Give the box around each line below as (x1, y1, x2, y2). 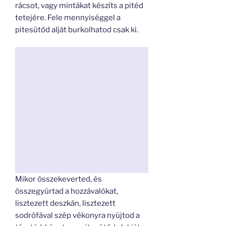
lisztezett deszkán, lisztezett (15, 199, 116, 208)
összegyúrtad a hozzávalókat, (15, 187, 118, 196)
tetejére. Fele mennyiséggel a (15, 13, 121, 22)
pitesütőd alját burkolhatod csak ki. (15, 25, 138, 34)
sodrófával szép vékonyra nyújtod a (15, 211, 140, 220)
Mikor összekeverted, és (15, 175, 102, 184)
